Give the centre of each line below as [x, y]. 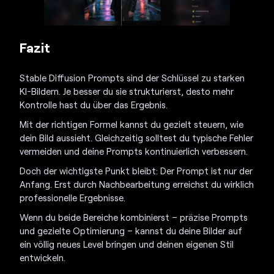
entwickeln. [43, 258]
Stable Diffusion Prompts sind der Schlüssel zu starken [132, 78]
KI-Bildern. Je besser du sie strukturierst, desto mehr [127, 91]
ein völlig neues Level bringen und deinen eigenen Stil [127, 244]
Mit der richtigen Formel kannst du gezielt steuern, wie [132, 124]
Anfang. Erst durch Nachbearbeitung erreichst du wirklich [137, 184]
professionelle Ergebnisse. [73, 198]
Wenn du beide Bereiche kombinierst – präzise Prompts [134, 217]
